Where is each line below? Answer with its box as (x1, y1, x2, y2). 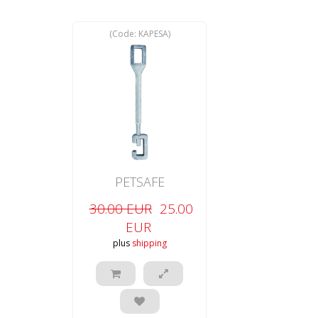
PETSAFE (114, 173, 165, 191)
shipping (131, 237, 167, 250)
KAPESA (138, 28, 168, 40)
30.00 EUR (89, 199, 152, 219)
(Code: (109, 28, 138, 40)
